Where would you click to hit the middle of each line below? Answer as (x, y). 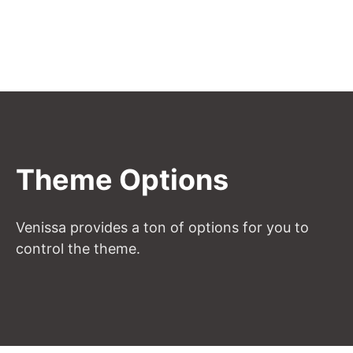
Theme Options (122, 180)
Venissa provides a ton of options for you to (162, 227)
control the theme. (78, 249)
